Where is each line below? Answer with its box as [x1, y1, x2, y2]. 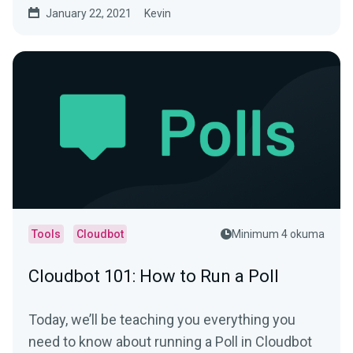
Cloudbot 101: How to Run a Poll [28, 266, 279, 287]
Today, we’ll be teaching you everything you [28, 311, 295, 329]
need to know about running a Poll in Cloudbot [28, 333, 312, 351]
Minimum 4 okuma [232, 228, 325, 241]
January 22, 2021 [46, 7, 132, 20]
